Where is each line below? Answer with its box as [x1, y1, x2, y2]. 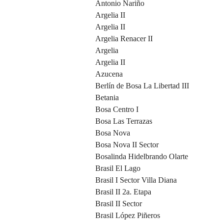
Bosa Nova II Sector [95, 140, 159, 149]
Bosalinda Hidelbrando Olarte [95, 152, 188, 161]
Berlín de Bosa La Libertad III [95, 82, 189, 90]
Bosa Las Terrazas [95, 117, 152, 126]
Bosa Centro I [95, 105, 138, 114]
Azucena [95, 70, 123, 79]
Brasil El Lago [95, 164, 140, 173]
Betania [95, 93, 119, 102]
